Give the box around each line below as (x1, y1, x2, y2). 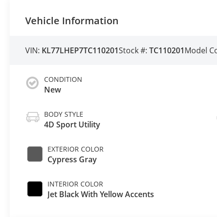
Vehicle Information (25, 14, 119, 27)
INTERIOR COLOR (47, 179, 104, 189)
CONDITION (44, 75, 83, 84)
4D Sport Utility (44, 119, 101, 130)
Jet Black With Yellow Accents (47, 189, 155, 200)
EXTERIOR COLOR (47, 144, 104, 154)
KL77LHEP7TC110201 (42, 45, 119, 56)
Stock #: (119, 45, 150, 56)
